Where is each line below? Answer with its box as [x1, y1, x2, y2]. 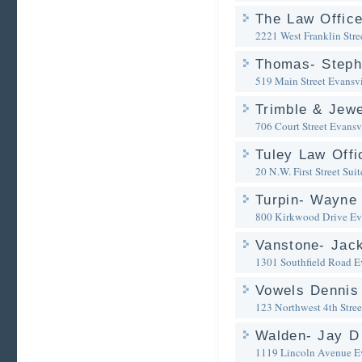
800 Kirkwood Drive [255, 209, 347, 224]
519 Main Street [255, 74, 326, 88]
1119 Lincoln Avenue [255, 345, 351, 360]
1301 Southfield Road [255, 255, 351, 269]
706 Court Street [255, 119, 327, 133]
